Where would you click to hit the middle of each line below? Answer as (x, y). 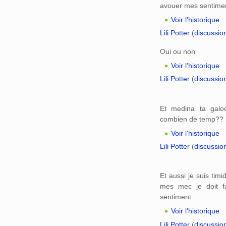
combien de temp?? (192, 119)
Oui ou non (178, 51)
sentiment (176, 197)
